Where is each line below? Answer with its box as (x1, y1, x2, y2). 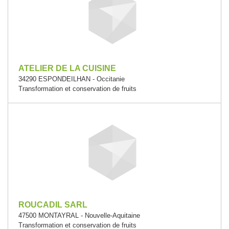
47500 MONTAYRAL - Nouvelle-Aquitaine (18, 212, 140, 219)
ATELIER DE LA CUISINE (18, 64, 116, 73)
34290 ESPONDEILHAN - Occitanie (18, 75, 125, 83)
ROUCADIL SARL (18, 200, 87, 209)
